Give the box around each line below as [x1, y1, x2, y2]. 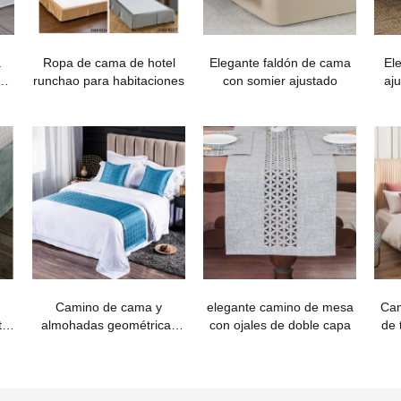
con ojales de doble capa [209, 318, 351, 332]
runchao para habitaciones [33, 73, 184, 88]
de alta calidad [67, 336, 150, 350]
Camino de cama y [55, 300, 162, 314]
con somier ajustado [222, 73, 337, 88]
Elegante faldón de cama [209, 55, 351, 70]
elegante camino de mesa [206, 300, 354, 314]
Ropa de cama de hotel [42, 55, 175, 70]
